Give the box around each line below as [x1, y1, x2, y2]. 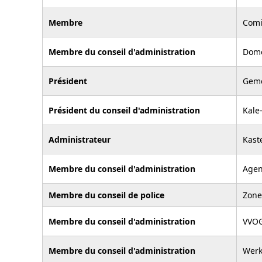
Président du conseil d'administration [49, 104, 200, 116]
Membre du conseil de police [49, 189, 164, 201]
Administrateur [49, 133, 111, 145]
